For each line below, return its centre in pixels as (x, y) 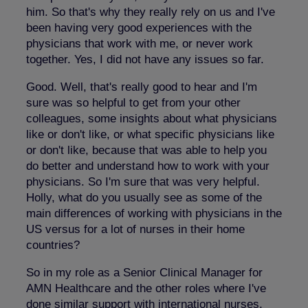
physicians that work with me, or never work (140, 43)
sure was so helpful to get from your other (133, 102)
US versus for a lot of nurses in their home (135, 229)
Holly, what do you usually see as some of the (144, 197)
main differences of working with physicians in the (154, 213)
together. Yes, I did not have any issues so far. (145, 59)
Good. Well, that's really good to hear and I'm (142, 87)
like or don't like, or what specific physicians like (150, 134)
